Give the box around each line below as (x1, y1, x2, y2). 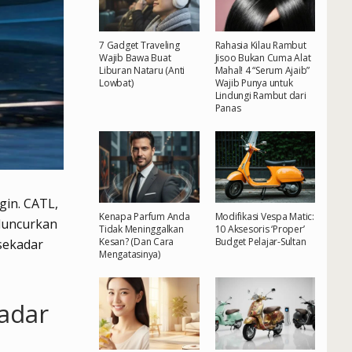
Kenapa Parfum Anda (99, 210, 190, 224)
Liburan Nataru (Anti (99, 64, 185, 78)
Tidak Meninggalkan (99, 222, 184, 236)
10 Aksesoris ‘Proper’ (214, 222, 305, 236)
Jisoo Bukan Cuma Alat (214, 51, 311, 65)
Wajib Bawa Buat (99, 51, 171, 65)
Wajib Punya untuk (214, 76, 293, 90)
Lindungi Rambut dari (214, 89, 306, 103)
